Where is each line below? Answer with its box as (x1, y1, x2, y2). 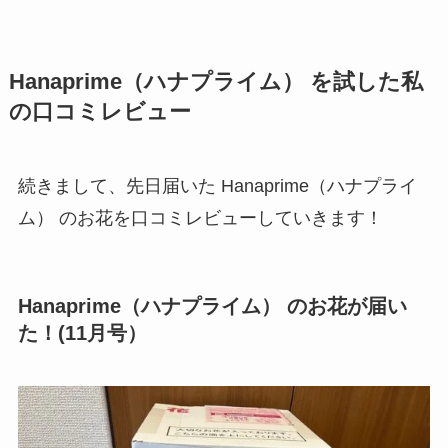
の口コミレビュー (8, 99, 191, 124)
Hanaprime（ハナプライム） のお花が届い (17, 294, 407, 317)
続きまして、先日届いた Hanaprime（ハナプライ (17, 175, 417, 196)
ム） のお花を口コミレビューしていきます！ (17, 207, 383, 228)
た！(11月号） (17, 321, 147, 344)
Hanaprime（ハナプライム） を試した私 (8, 69, 423, 94)
